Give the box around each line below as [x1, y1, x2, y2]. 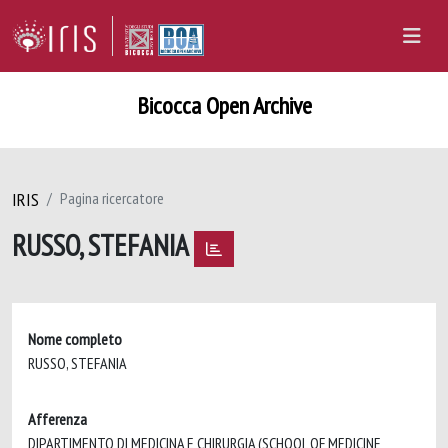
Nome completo [28, 328, 122, 349]
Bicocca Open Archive [136, 90, 312, 121]
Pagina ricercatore [60, 188, 164, 208]
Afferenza [28, 408, 87, 429]
